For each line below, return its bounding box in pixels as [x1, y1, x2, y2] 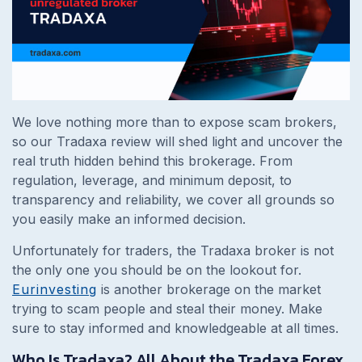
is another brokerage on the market [97, 280, 321, 297]
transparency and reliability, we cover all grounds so [12, 191, 335, 208]
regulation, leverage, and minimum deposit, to [12, 171, 292, 188]
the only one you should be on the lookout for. [12, 261, 301, 278]
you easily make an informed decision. [12, 210, 250, 227]
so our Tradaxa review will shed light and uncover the [12, 133, 343, 149]
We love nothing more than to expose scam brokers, [12, 113, 337, 130]
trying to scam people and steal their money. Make [12, 300, 322, 317]
